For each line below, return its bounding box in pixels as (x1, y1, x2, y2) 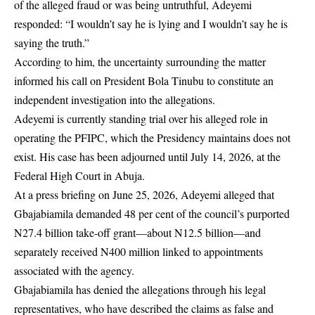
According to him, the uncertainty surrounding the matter (14, 54, 266, 70)
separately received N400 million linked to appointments (14, 244, 263, 259)
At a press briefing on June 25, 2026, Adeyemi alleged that (14, 187, 274, 202)
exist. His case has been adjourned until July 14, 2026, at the (14, 149, 281, 165)
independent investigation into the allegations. (14, 92, 215, 108)
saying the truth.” (14, 35, 89, 51)
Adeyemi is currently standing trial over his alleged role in (14, 111, 268, 127)
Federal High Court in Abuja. (14, 168, 145, 184)
